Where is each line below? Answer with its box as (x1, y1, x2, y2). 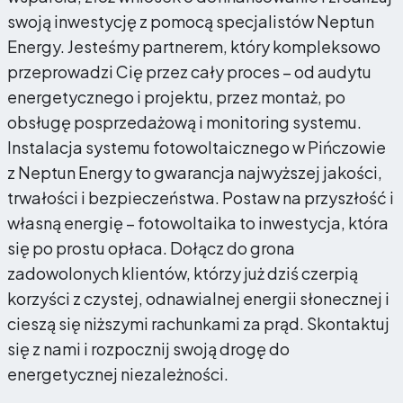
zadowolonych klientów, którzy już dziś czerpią (7, 262, 358, 283)
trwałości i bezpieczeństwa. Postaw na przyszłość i (7, 186, 394, 208)
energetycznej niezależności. (7, 363, 228, 384)
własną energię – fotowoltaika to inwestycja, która (7, 211, 389, 233)
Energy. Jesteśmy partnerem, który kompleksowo (7, 35, 381, 57)
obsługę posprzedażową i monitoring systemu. (7, 111, 362, 132)
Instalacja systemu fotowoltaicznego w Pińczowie (7, 136, 386, 157)
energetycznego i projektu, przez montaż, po (7, 85, 345, 107)
